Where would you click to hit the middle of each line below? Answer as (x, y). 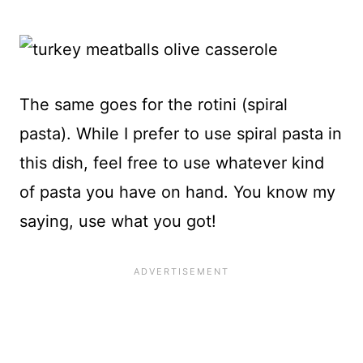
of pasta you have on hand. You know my (177, 192)
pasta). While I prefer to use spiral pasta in (181, 134)
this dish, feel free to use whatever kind (172, 163)
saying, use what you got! (118, 222)
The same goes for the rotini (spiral (154, 105)
